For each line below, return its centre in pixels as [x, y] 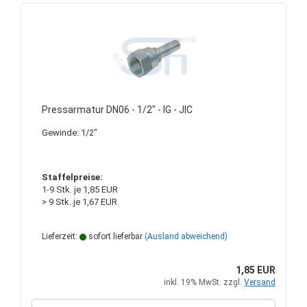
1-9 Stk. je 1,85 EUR [80, 189]
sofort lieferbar [114, 236]
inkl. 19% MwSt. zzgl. [204, 282]
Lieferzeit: [61, 236]
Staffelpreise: [72, 177]
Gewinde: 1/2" [70, 133]
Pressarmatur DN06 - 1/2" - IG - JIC [117, 110]
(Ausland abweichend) [186, 236]
